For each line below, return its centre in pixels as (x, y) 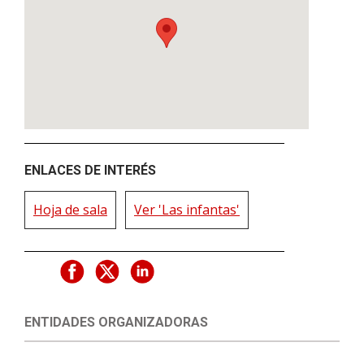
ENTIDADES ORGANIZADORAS (116, 322)
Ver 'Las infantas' (187, 209)
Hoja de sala (70, 209)
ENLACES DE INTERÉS (90, 170)
